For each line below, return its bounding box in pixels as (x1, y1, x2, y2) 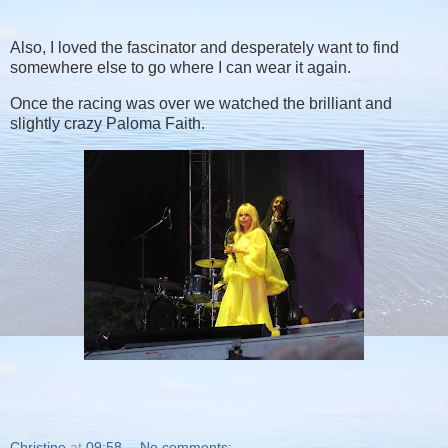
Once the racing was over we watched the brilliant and (10, 94, 392, 112)
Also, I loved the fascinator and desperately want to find (10, 38, 399, 56)
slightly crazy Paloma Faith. (10, 114, 205, 132)
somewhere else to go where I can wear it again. (10, 58, 351, 76)
